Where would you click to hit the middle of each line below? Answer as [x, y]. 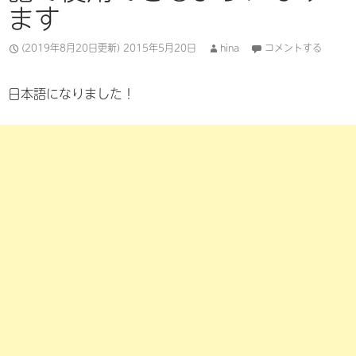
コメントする [293, 48]
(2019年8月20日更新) [71, 48]
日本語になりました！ [72, 93]
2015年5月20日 [160, 48]
